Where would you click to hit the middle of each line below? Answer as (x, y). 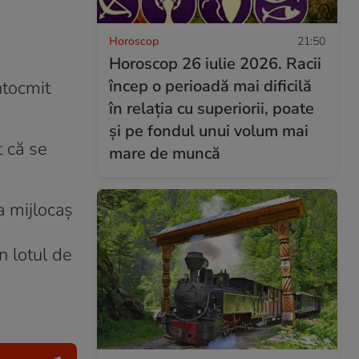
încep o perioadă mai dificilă (210, 86)
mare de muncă (165, 153)
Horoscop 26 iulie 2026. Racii (215, 63)
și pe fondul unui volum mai (209, 131)
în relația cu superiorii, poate (212, 108)
